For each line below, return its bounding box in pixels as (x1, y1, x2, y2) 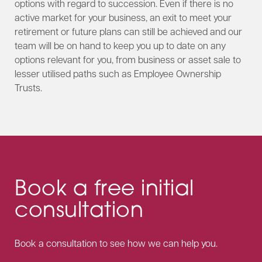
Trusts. (15, 81, 42, 94)
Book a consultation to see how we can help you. (15, 236, 218, 249)
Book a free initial (15, 174, 194, 200)
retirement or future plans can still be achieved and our (15, 25, 242, 37)
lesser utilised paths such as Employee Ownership (15, 67, 221, 80)
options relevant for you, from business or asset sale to (15, 53, 241, 65)
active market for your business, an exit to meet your (15, 11, 232, 23)
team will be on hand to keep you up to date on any (15, 39, 226, 51)
